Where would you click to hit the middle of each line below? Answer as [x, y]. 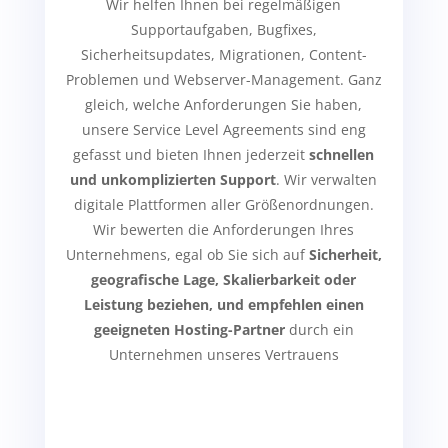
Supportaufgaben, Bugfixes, [223, 29]
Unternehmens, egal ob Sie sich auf [187, 254]
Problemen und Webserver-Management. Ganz [223, 79]
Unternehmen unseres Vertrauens [223, 354]
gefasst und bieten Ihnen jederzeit [191, 154]
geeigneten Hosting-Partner [189, 329]
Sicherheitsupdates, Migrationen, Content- [223, 54]
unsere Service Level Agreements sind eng [223, 129]
